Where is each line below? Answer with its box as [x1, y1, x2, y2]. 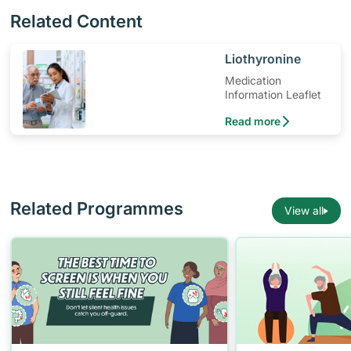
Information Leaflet [225, 88, 322, 101]
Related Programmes [10, 198, 183, 219]
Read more [225, 114, 281, 128]
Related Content [10, 11, 143, 31]
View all [284, 204, 324, 217]
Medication [225, 74, 282, 87]
